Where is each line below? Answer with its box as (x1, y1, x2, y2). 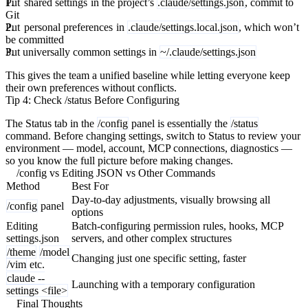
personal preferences (23, 21, 113, 33)
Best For (71, 179, 109, 192)
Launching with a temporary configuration (71, 278, 255, 290)
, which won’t (239, 21, 300, 33)
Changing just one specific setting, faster (71, 252, 246, 264)
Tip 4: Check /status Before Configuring (5, 93, 179, 106)
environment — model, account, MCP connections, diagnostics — (5, 142, 292, 154)
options (71, 206, 103, 218)
